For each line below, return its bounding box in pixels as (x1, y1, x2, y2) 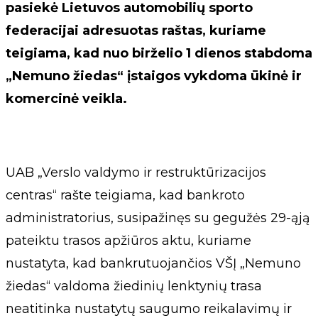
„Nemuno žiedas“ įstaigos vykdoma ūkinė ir (6, 68, 302, 84)
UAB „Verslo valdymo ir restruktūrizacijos (6, 165, 266, 180)
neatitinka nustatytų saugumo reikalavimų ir (6, 301, 292, 317)
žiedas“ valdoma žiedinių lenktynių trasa (6, 278, 262, 294)
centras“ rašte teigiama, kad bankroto (6, 187, 245, 203)
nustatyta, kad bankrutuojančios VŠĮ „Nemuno (6, 256, 301, 271)
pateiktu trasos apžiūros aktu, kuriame (6, 233, 251, 248)
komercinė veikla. (6, 91, 127, 106)
